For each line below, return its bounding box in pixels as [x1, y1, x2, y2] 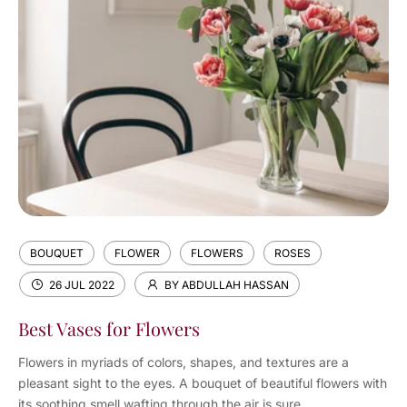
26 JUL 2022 [49, 277, 114, 292]
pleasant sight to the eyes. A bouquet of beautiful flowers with [18, 375, 387, 391]
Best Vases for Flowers [18, 316, 200, 341]
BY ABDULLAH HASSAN [164, 277, 289, 292]
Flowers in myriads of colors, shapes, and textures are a [18, 354, 349, 370]
